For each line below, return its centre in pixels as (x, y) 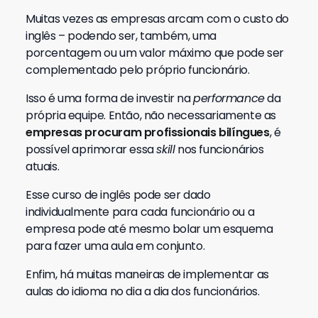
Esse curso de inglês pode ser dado (118, 195)
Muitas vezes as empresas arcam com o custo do (158, 19)
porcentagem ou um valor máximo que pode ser (155, 53)
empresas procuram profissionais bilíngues (148, 132)
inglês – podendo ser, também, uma (121, 36)
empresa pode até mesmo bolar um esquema (149, 229)
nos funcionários (219, 149)
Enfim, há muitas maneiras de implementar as (147, 274)
